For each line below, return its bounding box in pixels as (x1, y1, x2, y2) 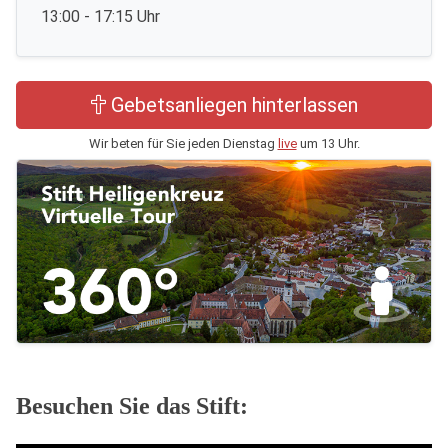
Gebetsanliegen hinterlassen (110, 93, 358, 117)
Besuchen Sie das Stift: (16, 393, 248, 420)
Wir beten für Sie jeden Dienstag (88, 136, 278, 151)
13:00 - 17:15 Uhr (41, 7, 160, 26)
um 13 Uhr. (296, 136, 360, 151)
